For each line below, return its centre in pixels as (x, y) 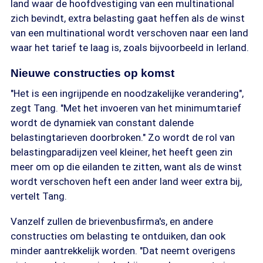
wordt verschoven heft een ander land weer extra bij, (126, 181)
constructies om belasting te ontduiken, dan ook (118, 236)
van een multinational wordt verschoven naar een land (129, 33)
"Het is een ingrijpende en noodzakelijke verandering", (127, 93)
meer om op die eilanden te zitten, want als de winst (126, 167)
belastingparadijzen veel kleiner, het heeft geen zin (122, 152)
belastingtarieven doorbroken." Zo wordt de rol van (123, 137)
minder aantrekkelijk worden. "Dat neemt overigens (123, 251)
